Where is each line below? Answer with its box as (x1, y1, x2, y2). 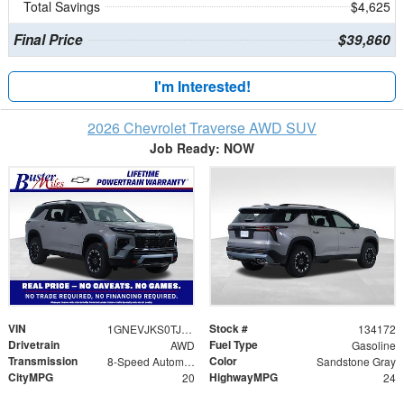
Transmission (8, 353, 78, 370)
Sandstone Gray (316, 353, 396, 370)
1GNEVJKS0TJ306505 (180, 321, 192, 337)
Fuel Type (209, 336, 258, 353)
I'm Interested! (153, 76, 251, 97)
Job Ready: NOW (150, 139, 254, 158)
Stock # (209, 320, 248, 337)
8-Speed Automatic (183, 353, 195, 370)
